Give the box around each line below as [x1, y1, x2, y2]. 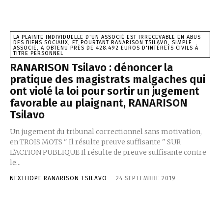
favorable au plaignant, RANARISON [10, 96, 188, 110]
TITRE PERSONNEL [13, 50, 63, 56]
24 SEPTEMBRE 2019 [116, 174, 176, 182]
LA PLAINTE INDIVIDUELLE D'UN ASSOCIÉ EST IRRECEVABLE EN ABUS [13, 33, 201, 40]
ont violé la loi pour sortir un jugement [10, 84, 199, 98]
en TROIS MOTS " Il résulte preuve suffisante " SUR [10, 137, 181, 146]
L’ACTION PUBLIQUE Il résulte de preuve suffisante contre [10, 147, 206, 157]
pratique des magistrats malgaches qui [10, 72, 205, 86]
